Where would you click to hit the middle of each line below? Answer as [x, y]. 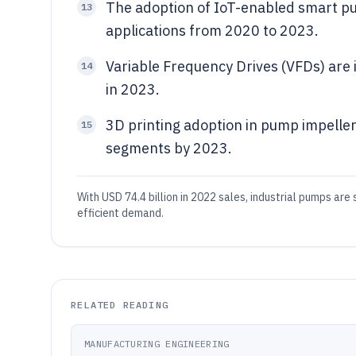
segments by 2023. [169, 148]
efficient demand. [120, 213]
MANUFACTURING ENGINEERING [157, 344]
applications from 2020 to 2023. [212, 31]
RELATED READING [120, 305]
